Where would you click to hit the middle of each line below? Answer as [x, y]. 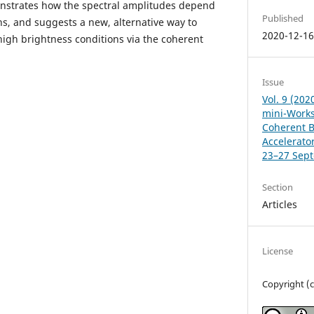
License [278, 251]
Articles [280, 204]
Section [278, 187]
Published [283, 18]
